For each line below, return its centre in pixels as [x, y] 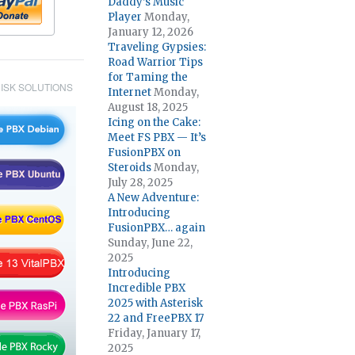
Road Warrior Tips [155, 62]
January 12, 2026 [151, 32]
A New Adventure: [153, 198]
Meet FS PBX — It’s [157, 137]
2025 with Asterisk [155, 303]
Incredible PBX [147, 288]
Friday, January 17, [154, 333]
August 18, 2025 [148, 107]
